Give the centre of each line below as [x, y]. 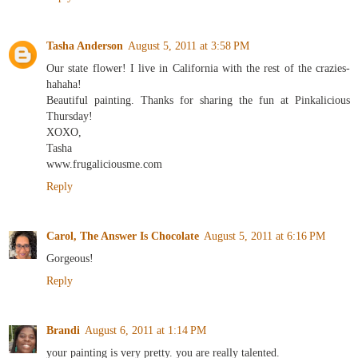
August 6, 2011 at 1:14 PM [145, 330]
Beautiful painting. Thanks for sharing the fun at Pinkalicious [198, 100]
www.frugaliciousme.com [104, 164]
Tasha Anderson [85, 46]
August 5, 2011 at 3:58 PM [189, 46]
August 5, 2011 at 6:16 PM [265, 236]
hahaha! [64, 84]
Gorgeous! [70, 259]
